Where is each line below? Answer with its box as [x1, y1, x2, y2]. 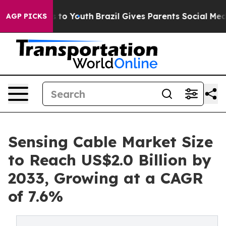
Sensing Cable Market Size [8, 132, 213, 151]
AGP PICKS [6, 12, 47, 21]
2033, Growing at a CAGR [8, 168, 203, 188]
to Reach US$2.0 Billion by [8, 150, 211, 169]
